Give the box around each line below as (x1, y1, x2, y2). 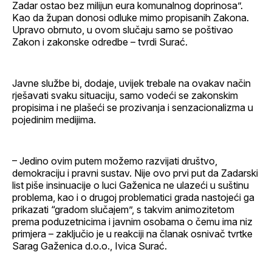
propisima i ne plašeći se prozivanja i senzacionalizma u (12, 101, 253, 114)
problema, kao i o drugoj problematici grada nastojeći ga (12, 191, 254, 203)
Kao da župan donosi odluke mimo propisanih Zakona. (12, 11, 249, 24)
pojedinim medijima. (12, 113, 96, 126)
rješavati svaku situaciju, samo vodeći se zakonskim (12, 89, 238, 101)
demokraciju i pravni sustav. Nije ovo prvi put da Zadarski (12, 166, 258, 179)
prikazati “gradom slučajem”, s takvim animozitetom (12, 203, 234, 216)
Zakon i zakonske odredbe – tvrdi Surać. (12, 35, 188, 48)
